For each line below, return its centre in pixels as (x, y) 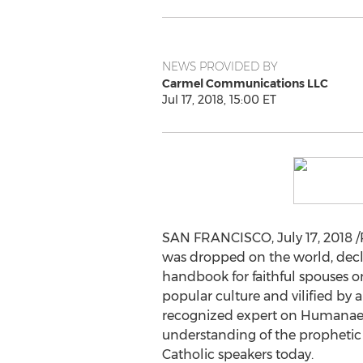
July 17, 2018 (314, 238)
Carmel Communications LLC (245, 83)
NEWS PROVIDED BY (220, 66)
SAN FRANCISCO (216, 238)
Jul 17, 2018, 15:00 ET (219, 100)
